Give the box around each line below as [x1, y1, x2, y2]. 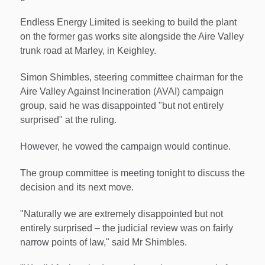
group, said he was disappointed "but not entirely [20, 101, 224, 111]
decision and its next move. [20, 182, 134, 192]
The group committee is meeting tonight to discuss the [20, 167, 245, 178]
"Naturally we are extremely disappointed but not [20, 208, 223, 219]
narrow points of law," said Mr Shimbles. [20, 237, 187, 247]
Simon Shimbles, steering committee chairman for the [20, 72, 243, 83]
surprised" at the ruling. [20, 115, 117, 125]
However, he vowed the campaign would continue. [20, 141, 231, 151]
